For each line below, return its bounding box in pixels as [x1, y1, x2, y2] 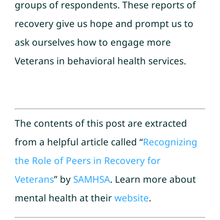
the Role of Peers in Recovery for [15, 154, 161, 167]
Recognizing [143, 136, 197, 149]
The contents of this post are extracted [15, 117, 187, 130]
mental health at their [15, 192, 114, 205]
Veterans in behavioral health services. [15, 54, 186, 67]
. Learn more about [110, 173, 196, 186]
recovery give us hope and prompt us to [15, 17, 193, 30]
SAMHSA [73, 173, 110, 186]
